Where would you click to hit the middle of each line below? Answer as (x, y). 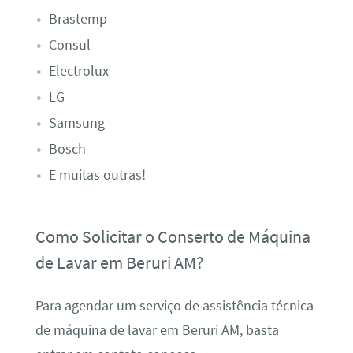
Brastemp (78, 19)
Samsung (76, 123)
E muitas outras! (97, 175)
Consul (69, 45)
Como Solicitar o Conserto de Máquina (173, 237)
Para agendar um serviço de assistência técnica (174, 305)
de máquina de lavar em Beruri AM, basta (157, 330)
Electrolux (78, 71)
